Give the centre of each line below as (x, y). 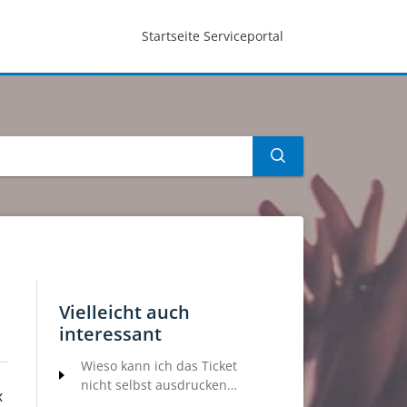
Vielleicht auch (124, 312)
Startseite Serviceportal (213, 36)
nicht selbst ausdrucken (154, 385)
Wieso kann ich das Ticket (159, 366)
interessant (110, 334)
